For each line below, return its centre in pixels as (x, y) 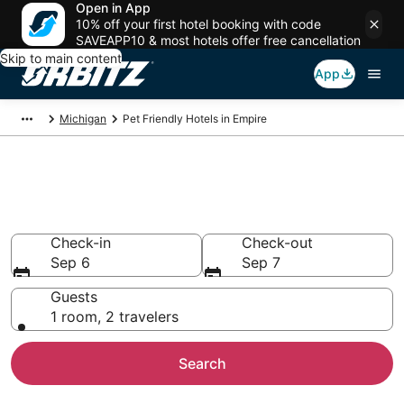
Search (202, 363)
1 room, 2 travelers (115, 317)
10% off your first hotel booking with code (198, 24)
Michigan (83, 119)
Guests (74, 297)
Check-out (277, 243)
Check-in (81, 243)
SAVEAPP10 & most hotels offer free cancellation (218, 40)
